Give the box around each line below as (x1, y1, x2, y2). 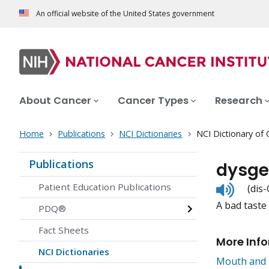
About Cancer (19, 94, 91, 108)
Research (215, 94, 262, 108)
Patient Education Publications (38, 181, 171, 193)
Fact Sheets (38, 224, 89, 237)
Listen (234, 180, 261, 194)
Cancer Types (118, 94, 189, 108)
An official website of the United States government (36, 8, 214, 19)
